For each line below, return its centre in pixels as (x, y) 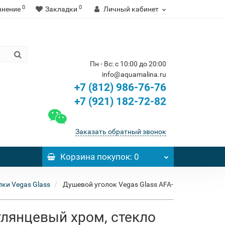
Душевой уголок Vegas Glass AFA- (118, 184)
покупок (112, 157)
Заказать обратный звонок (121, 132)
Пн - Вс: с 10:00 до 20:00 (128, 64)
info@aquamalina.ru (134, 74)
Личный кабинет (131, 9)
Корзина (77, 157)
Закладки (61, 9)
